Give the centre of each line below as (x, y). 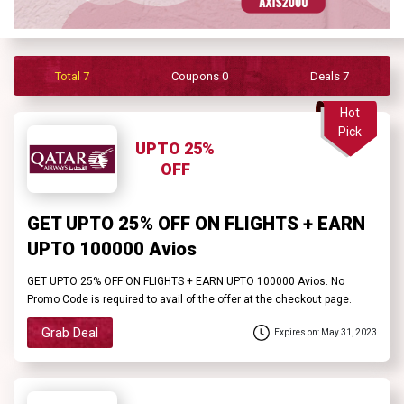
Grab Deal (70, 332)
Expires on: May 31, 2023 (326, 333)
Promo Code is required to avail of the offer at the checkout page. (189, 299)
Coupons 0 (199, 76)
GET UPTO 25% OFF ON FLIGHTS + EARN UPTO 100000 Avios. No (186, 281)
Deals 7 (330, 76)
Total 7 (72, 76)
